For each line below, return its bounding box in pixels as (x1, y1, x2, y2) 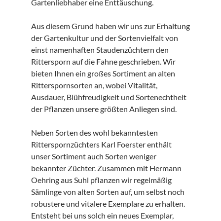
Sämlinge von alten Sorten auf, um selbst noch (31, 186, 184, 196)
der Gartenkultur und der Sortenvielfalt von (31, 33, 178, 42)
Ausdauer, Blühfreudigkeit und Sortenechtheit (31, 92, 186, 102)
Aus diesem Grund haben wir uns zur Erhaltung (31, 21, 190, 31)
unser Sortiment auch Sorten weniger (31, 151, 156, 161)
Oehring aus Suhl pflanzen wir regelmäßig (31, 175, 172, 184)
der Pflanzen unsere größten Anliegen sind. (31, 104, 177, 113)
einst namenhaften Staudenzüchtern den (31, 44, 169, 54)
